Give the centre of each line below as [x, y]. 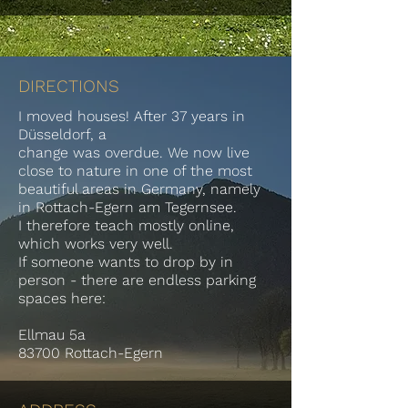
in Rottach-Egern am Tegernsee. [127, 207]
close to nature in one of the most [135, 171]
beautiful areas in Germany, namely [139, 189]
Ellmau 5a [52, 335]
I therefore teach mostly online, [126, 225]
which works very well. [96, 244]
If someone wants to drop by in [126, 262]
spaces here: [62, 298]
